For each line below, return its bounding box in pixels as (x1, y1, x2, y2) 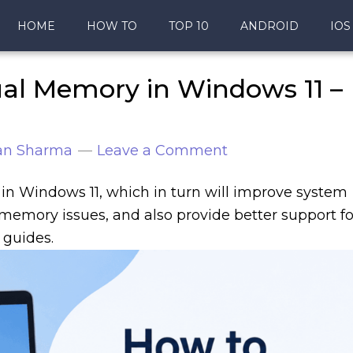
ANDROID (240, 19, 299, 33)
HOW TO (87, 19, 137, 33)
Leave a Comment (97, 142, 228, 159)
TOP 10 (169, 19, 209, 33)
